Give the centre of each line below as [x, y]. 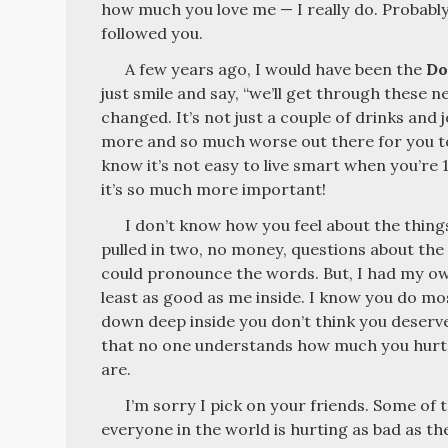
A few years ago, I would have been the [276, 68]
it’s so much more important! [214, 188]
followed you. [152, 32]
